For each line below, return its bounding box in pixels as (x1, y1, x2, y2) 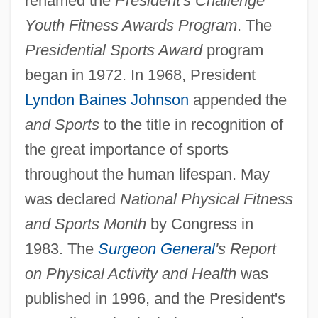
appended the (188, 90, 287, 109)
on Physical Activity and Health (24, 264, 236, 283)
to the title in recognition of (99, 115, 283, 133)
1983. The (24, 239, 98, 258)
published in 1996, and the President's (24, 289, 285, 307)
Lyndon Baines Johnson (24, 90, 189, 109)
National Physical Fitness (119, 190, 293, 208)
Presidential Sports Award (24, 40, 202, 59)
